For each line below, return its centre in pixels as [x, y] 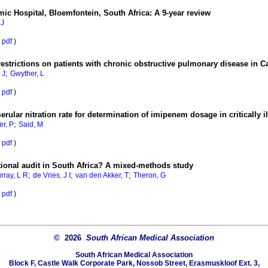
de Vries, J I [52, 176]
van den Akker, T [102, 176]
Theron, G [150, 176]
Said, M [31, 125]
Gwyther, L [27, 74]
